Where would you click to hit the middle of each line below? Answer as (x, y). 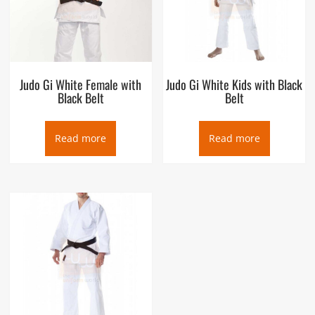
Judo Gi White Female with (81, 85)
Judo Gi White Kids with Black (234, 85)
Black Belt (81, 98)
